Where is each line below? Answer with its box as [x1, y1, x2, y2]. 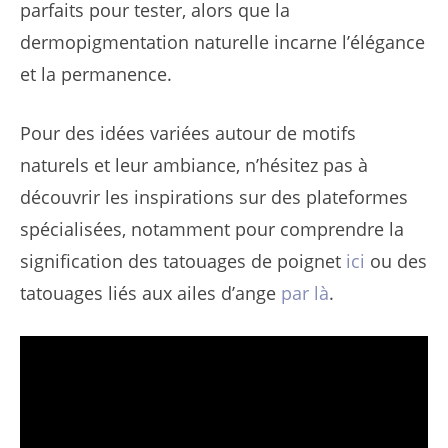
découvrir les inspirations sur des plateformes [20, 184, 408, 209]
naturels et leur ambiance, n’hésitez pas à [20, 152, 368, 177]
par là [281, 280, 329, 305]
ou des [365, 248, 427, 273]
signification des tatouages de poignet [20, 248, 346, 273]
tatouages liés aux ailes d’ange [20, 280, 281, 305]
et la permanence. [20, 61, 172, 86]
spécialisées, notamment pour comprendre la [20, 216, 404, 241]
